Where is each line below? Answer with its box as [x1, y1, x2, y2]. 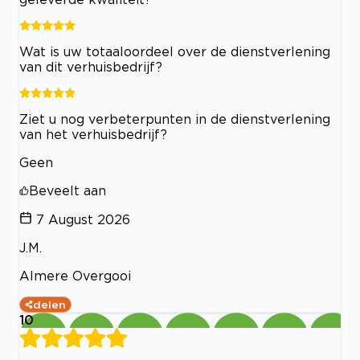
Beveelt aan [29, 183, 106, 198]
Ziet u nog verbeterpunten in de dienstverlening [19, 112, 330, 126]
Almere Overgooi [19, 268, 131, 283]
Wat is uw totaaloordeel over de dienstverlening [19, 44, 330, 59]
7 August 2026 [36, 212, 130, 227]
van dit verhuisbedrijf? [19, 59, 162, 74]
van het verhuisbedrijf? [19, 127, 167, 141]
